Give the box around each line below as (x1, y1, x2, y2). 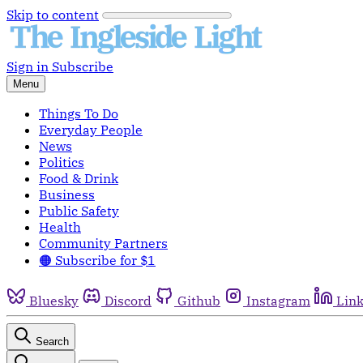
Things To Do (39, 105, 118, 122)
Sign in (6, 58, 49, 75)
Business (39, 186, 95, 203)
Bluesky (29, 293, 79, 309)
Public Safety (39, 203, 119, 219)
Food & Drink (39, 170, 118, 186)
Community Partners (39, 235, 168, 251)
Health (39, 219, 81, 235)
